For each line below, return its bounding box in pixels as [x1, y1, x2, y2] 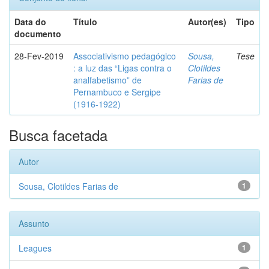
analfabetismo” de [73, 74, 142, 86]
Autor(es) [188, 16, 226, 28]
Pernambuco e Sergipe [73, 86, 161, 98]
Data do [14, 16, 46, 28]
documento [14, 28, 61, 40]
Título [73, 16, 97, 28]
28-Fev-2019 [14, 50, 64, 62]
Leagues [19, 242, 52, 254]
